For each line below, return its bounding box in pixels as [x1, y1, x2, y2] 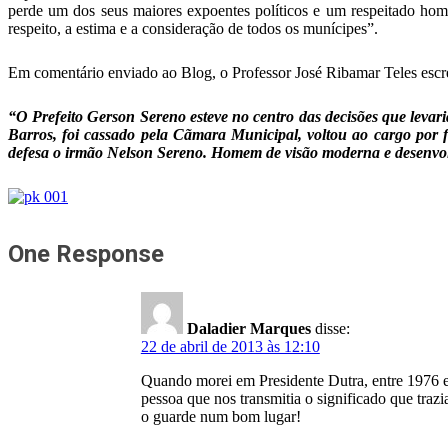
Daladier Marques [186, 320, 311, 337]
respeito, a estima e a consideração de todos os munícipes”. [8, 20, 378, 37]
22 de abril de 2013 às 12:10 [140, 338, 320, 355]
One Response [8, 240, 164, 268]
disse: [314, 320, 350, 337]
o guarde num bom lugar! [140, 408, 301, 425]
